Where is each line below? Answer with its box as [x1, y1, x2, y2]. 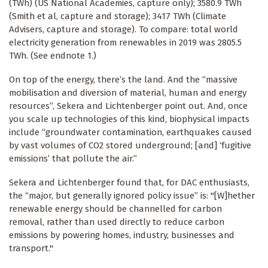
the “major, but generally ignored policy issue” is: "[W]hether [9, 190, 255, 201]
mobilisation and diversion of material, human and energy [9, 87, 246, 98]
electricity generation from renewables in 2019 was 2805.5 [9, 36, 242, 48]
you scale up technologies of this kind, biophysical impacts [9, 113, 249, 124]
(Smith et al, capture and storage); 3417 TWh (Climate [9, 10, 226, 22]
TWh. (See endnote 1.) [9, 50, 96, 61]
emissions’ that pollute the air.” [9, 153, 137, 164]
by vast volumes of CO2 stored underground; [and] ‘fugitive [9, 139, 251, 151]
